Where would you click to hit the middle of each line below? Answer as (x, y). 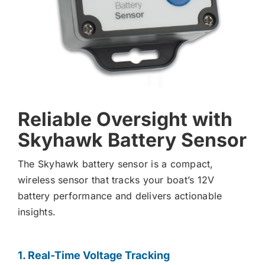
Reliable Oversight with (125, 119)
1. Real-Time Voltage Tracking (93, 256)
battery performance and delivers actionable (120, 196)
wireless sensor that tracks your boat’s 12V (116, 180)
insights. (37, 212)
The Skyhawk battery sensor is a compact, (115, 164)
